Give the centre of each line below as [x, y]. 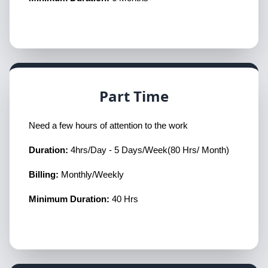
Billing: [44, 174]
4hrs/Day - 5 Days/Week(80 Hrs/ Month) [150, 150]
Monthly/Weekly [91, 174]
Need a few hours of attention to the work [108, 125]
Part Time [134, 96]
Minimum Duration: [70, 199]
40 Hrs [125, 199]
